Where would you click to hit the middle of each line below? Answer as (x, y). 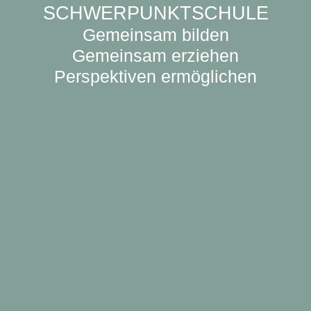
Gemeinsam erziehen (155, 56)
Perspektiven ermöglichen (155, 76)
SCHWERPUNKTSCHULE (155, 13)
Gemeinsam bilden (155, 35)
